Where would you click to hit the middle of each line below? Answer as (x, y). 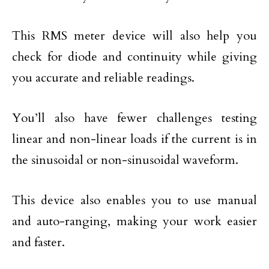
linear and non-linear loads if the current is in (134, 139)
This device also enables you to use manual (134, 201)
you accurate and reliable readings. (103, 78)
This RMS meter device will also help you (134, 36)
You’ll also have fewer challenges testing (134, 118)
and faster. (38, 243)
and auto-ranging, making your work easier (134, 222)
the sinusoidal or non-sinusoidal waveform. (125, 160)
